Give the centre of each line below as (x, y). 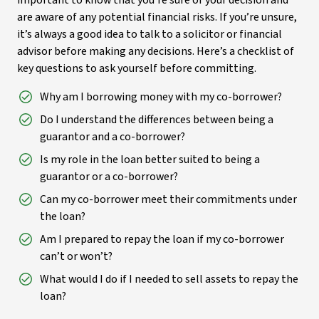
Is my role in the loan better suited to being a (150, 159)
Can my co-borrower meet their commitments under (168, 199)
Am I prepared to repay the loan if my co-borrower (162, 239)
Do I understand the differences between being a (157, 120)
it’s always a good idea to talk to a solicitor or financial (150, 34)
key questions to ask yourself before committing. (137, 68)
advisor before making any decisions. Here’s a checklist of (156, 51)
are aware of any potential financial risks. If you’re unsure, (157, 17)
